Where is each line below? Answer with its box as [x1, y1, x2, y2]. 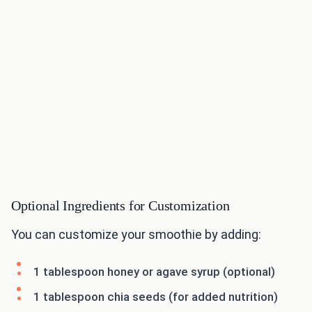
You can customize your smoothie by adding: [11, 227, 261, 242]
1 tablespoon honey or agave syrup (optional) [33, 265, 275, 279]
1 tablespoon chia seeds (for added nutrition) [33, 290, 278, 304]
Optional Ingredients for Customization [11, 198, 230, 214]
